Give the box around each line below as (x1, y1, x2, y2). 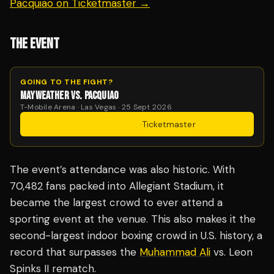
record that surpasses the (10, 245, 139, 259)
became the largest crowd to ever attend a (10, 196, 223, 210)
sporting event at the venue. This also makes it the (10, 212, 256, 226)
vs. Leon (210, 245, 253, 259)
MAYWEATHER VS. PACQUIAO (20, 89, 119, 103)
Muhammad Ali (139, 245, 210, 259)
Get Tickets (88, 119, 140, 130)
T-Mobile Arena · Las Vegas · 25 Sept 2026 (20, 102, 172, 113)
